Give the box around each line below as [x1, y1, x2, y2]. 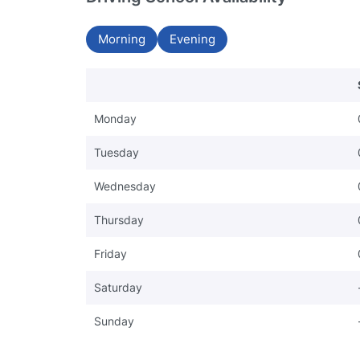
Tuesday [94, 145, 139, 159]
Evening [170, 31, 215, 47]
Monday [94, 111, 137, 125]
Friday [94, 246, 127, 260]
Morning [98, 31, 145, 47]
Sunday [94, 313, 134, 328]
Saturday [94, 280, 142, 294]
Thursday [94, 212, 144, 227]
